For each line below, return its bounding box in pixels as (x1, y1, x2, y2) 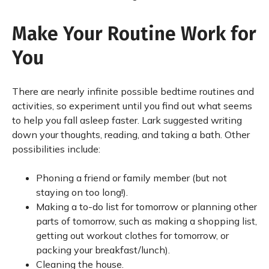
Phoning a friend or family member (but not (36, 172, 227, 184)
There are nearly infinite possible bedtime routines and (12, 85, 254, 97)
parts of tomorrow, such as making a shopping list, (36, 215, 257, 227)
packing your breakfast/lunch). (36, 244, 170, 256)
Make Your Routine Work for (12, 22, 256, 45)
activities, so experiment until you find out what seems (12, 100, 252, 112)
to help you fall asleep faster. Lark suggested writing (12, 114, 242, 126)
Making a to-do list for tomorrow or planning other (36, 201, 257, 213)
